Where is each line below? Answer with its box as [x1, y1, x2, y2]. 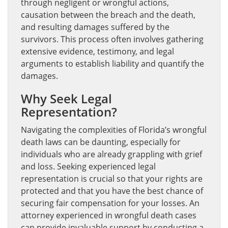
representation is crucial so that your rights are [21, 173, 203, 184]
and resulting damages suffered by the [21, 21, 169, 33]
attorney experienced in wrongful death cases [21, 209, 196, 221]
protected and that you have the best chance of [21, 185, 203, 196]
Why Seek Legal [21, 90, 112, 107]
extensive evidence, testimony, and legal [21, 45, 174, 57]
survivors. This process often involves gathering [21, 33, 204, 45]
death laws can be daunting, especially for [21, 136, 181, 148]
